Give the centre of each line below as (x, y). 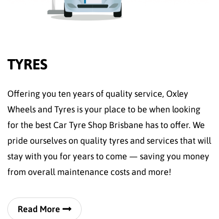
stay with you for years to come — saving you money (108, 156)
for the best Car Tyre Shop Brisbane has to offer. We (106, 125)
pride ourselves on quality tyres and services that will (109, 141)
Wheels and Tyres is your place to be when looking (104, 109)
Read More (39, 209)
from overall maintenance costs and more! (89, 172)
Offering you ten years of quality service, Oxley (98, 94)
